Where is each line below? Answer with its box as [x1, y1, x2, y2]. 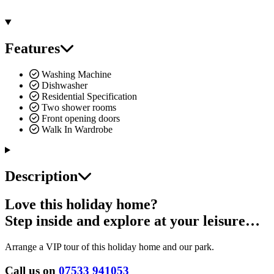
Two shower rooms [39, 102, 116, 113]
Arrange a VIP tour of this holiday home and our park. [5, 242, 214, 253]
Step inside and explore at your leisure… [5, 213, 260, 229]
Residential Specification [39, 91, 137, 102]
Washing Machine [39, 68, 111, 80]
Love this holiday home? [5, 196, 158, 213]
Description [5, 168, 78, 184]
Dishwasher [39, 80, 87, 91]
